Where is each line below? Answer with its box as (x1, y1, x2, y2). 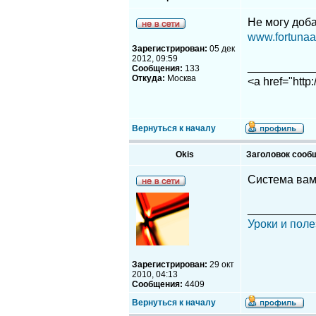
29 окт (207, 260, 234, 269)
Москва (165, 73, 196, 83)
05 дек (207, 44, 235, 54)
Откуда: (132, 73, 165, 83)
